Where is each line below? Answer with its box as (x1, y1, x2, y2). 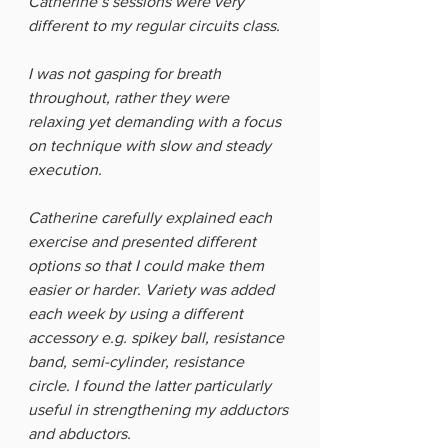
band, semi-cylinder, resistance (28, 353, 248, 370)
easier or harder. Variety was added (28, 281, 278, 298)
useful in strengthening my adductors (28, 401, 292, 418)
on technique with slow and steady (28, 137, 275, 154)
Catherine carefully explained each (28, 209, 276, 226)
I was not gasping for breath (28, 65, 225, 82)
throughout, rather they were (28, 89, 233, 106)
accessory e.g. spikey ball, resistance (28, 329, 288, 346)
